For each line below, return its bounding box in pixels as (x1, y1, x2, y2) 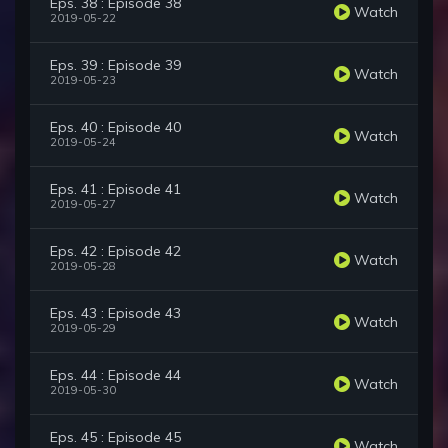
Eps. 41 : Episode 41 (50, 180, 181, 199)
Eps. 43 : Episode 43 (50, 304, 181, 323)
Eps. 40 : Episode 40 (50, 118, 181, 137)
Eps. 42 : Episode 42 (50, 242, 181, 261)
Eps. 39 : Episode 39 (50, 56, 181, 75)
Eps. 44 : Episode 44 (50, 366, 181, 385)
